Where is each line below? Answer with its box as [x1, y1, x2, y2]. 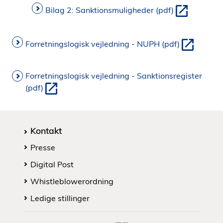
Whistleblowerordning [30, 176, 113, 186]
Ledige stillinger [30, 193, 90, 203]
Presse [30, 142, 55, 152]
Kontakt [30, 125, 62, 136]
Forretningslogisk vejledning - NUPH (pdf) [25, 39, 180, 49]
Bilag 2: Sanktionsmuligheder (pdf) [45, 5, 174, 15]
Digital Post [30, 159, 74, 169]
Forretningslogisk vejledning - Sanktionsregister [25, 71, 202, 81]
